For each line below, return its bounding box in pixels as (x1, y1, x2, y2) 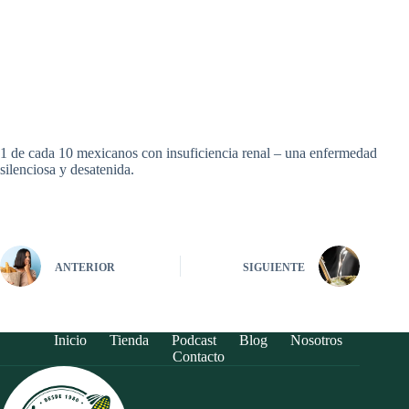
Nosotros (290, 332, 343, 349)
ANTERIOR (55, 260, 115, 274)
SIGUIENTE (243, 260, 306, 274)
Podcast (172, 332, 217, 349)
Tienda (110, 332, 150, 349)
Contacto (172, 349, 225, 365)
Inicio (54, 332, 88, 349)
